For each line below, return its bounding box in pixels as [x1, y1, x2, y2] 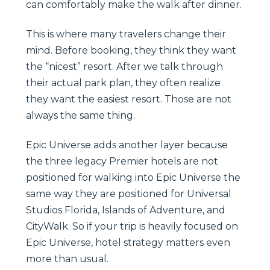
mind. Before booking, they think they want [26, 44, 236, 56]
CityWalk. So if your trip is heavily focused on [26, 220, 238, 232]
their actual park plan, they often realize [26, 77, 221, 89]
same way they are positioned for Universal [26, 187, 231, 199]
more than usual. [26, 253, 108, 265]
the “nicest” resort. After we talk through [26, 60, 223, 72]
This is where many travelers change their [26, 28, 226, 40]
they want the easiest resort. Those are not [26, 93, 231, 105]
